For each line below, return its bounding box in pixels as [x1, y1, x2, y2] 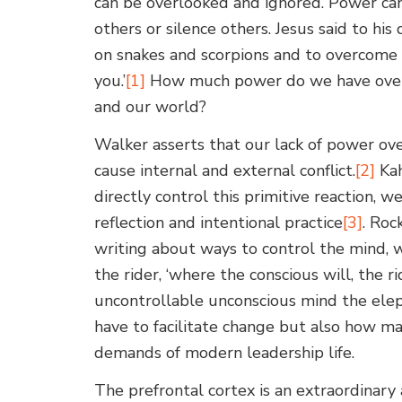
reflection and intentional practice [94, 212, 344, 233]
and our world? [94, 96, 207, 118]
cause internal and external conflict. [94, 160, 356, 181]
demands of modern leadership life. [94, 342, 355, 363]
